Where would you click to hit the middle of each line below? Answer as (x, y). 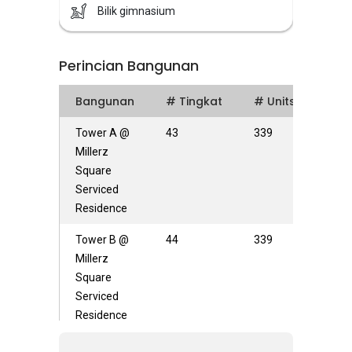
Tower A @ (103, 133)
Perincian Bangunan (129, 66)
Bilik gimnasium (136, 11)
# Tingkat (194, 101)
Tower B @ (102, 240)
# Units (275, 101)
